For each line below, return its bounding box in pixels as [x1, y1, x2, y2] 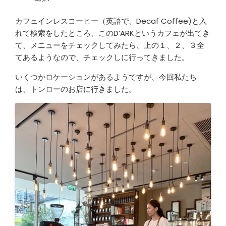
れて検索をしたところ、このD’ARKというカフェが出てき [15, 28, 210, 38]
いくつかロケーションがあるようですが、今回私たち [15, 72, 197, 82]
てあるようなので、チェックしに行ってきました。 [15, 52, 189, 63]
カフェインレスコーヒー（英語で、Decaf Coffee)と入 [15, 16, 207, 26]
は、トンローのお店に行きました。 [15, 84, 136, 94]
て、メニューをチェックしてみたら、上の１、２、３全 [15, 40, 204, 50]
